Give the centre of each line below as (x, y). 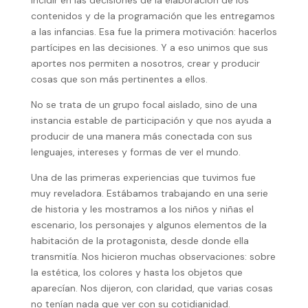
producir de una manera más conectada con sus (141, 136)
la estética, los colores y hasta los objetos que (136, 273)
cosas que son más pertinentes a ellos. (120, 79)
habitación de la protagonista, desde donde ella (140, 241)
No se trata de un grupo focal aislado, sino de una (144, 105)
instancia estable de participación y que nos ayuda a (151, 121)
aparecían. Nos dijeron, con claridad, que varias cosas (152, 288)
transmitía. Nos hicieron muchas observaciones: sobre (153, 257)
